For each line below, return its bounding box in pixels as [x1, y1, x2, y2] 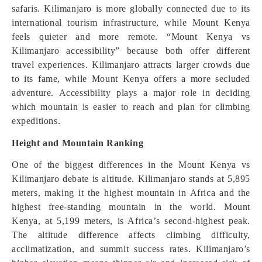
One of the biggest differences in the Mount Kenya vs [12, 160, 250, 170]
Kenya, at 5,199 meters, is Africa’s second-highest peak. [12, 216, 250, 226]
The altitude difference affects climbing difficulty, [12, 230, 250, 240]
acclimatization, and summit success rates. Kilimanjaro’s [12, 244, 250, 254]
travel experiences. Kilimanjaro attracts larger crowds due [12, 60, 250, 70]
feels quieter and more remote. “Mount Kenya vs [12, 32, 250, 42]
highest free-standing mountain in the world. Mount [12, 202, 250, 212]
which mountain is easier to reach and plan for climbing [12, 102, 250, 112]
